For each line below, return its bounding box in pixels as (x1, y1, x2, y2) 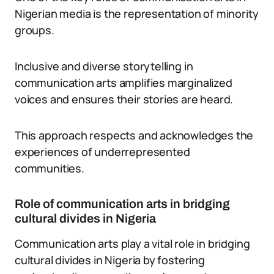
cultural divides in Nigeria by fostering (15, 253, 205, 267)
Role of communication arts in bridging (15, 197, 230, 210)
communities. (15, 161, 84, 176)
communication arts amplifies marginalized (15, 75, 232, 90)
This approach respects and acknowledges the (15, 128, 254, 143)
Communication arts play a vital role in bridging (15, 236, 250, 251)
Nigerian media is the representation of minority (15, 6, 259, 21)
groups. (15, 23, 54, 37)
